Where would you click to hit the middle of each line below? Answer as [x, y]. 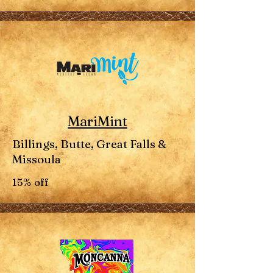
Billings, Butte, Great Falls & [89, 144]
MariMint [97, 121]
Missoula [37, 159]
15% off [31, 182]
